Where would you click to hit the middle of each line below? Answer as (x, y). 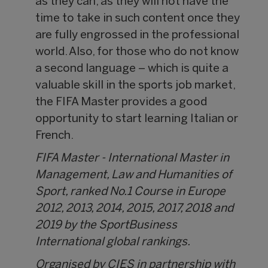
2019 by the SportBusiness (106, 226)
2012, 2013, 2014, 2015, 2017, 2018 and (135, 209)
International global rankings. (113, 243)
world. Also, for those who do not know (137, 52)
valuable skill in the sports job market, (135, 86)
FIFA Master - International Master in (133, 159)
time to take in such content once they (138, 19)
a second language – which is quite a (132, 69)
